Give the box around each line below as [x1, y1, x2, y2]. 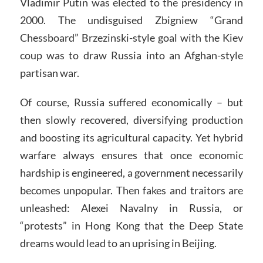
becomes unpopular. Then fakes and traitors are [19, 183, 244, 197]
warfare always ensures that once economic [19, 148, 244, 161]
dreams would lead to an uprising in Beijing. [19, 236, 217, 249]
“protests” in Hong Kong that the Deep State [19, 218, 244, 232]
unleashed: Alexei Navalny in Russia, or [19, 201, 244, 214]
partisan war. [19, 66, 79, 79]
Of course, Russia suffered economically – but [19, 95, 244, 109]
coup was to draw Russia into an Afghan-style [19, 49, 244, 62]
